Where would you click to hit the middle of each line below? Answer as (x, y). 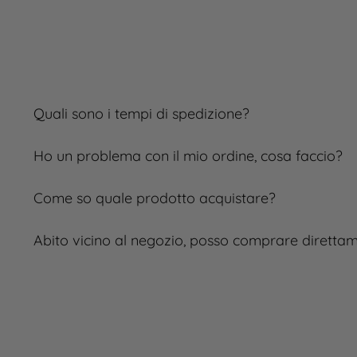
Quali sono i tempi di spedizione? (141, 114)
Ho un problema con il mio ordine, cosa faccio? (188, 156)
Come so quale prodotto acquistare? (155, 198)
